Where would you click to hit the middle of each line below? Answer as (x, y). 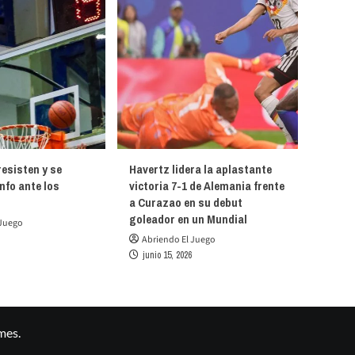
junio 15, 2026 (167, 255)
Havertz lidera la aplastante (200, 169)
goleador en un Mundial (188, 219)
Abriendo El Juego (179, 240)
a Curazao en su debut (186, 202)
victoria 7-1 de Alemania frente (207, 186)
